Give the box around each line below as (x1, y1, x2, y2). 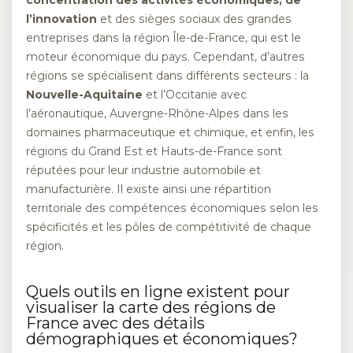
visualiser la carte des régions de (26, 297, 276, 317)
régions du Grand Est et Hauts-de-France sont (26, 143, 282, 158)
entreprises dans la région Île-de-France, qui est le (26, 30, 301, 45)
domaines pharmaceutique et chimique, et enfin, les (26, 124, 314, 139)
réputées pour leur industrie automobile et (26, 162, 261, 177)
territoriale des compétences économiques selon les (26, 200, 318, 215)
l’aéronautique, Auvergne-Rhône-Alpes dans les (26, 106, 288, 121)
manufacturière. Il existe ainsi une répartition (26, 181, 271, 196)
